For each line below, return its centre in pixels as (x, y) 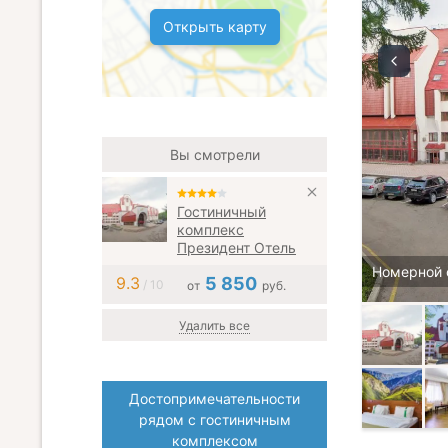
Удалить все (214, 326)
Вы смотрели (214, 154)
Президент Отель (236, 247)
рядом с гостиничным (214, 420)
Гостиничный (221, 211)
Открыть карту (214, 26)
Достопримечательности (214, 399)
